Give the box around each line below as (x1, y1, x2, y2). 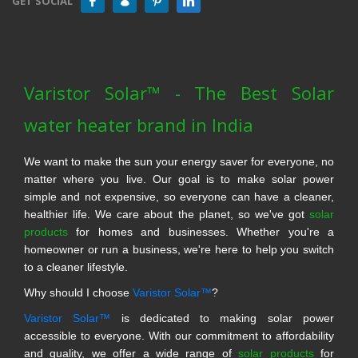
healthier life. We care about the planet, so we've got (24, 208, 309, 221)
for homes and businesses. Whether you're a (68, 225, 334, 239)
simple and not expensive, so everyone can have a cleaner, (24, 190, 334, 204)
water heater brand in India (24, 113, 253, 137)
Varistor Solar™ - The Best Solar (24, 81, 334, 105)
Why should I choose (24, 286, 133, 300)
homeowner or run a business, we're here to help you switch (24, 243, 334, 257)
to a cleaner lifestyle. (24, 261, 128, 274)
